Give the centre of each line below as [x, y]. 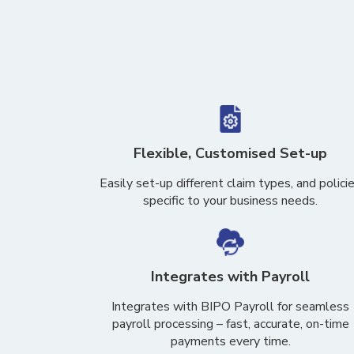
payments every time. [230, 341]
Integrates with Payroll [231, 277]
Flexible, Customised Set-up [231, 153]
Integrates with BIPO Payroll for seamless [231, 307]
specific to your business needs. [231, 201]
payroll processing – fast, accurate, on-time [230, 324]
